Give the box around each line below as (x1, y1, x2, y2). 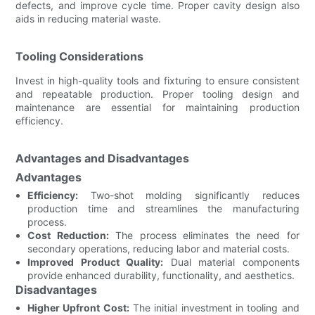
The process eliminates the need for (108, 229, 300, 241)
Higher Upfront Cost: (27, 301, 129, 314)
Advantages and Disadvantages (15, 150, 190, 165)
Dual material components (163, 255, 300, 268)
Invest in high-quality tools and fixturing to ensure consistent (15, 74, 300, 86)
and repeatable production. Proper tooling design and (15, 87, 300, 100)
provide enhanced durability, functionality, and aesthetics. (27, 269, 295, 281)
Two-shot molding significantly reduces (78, 188, 300, 201)
